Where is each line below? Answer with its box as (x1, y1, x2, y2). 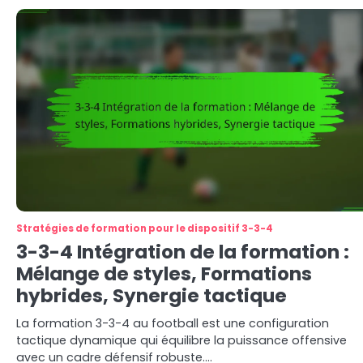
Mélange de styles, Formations (16, 261, 312, 287)
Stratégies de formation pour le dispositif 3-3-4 (16, 222, 273, 235)
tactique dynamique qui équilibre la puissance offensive (16, 332, 347, 348)
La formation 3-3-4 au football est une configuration (16, 315, 329, 331)
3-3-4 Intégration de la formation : (16, 239, 349, 265)
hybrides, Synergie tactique (16, 283, 287, 309)
